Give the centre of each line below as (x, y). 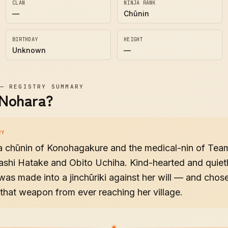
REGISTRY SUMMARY (47, 87)
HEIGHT (133, 39)
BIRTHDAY (25, 39)
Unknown (29, 50)
